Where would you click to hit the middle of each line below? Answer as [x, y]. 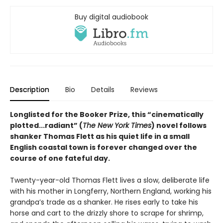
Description [30, 90]
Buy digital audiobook [111, 17]
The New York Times [117, 126]
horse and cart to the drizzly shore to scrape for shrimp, [107, 213]
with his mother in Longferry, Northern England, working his [111, 191]
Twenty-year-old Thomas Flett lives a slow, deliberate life [110, 180]
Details [103, 90]
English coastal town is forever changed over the [104, 148]
